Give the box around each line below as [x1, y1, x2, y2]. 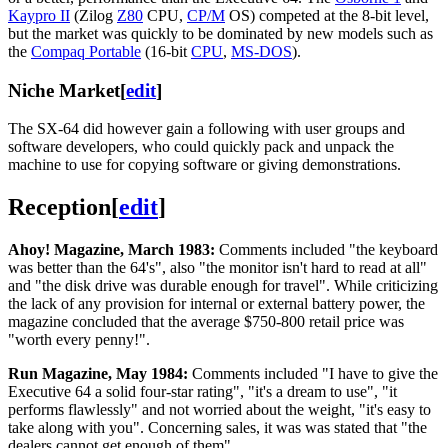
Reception [8, 194, 111, 221]
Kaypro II [8, 6, 70, 24]
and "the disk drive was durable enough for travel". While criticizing [8, 277, 438, 295]
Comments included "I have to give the [188, 365, 438, 383]
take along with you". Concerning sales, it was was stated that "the [8, 419, 427, 437]
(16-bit [141, 42, 191, 60]
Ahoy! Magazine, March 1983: [8, 241, 215, 259]
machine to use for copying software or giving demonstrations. [8, 156, 401, 174]
